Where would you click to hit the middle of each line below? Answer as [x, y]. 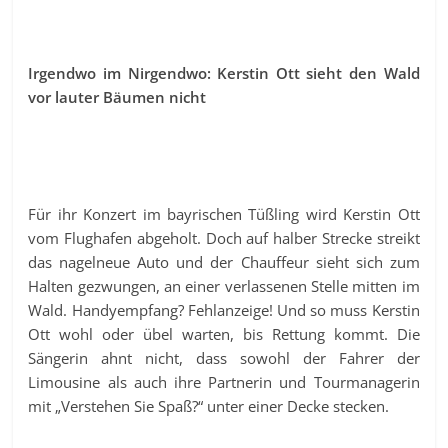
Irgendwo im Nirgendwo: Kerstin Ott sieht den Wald [224, 72]
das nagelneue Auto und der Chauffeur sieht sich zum [224, 261]
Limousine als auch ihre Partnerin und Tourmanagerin [224, 381]
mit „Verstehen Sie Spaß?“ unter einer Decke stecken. [209, 405]
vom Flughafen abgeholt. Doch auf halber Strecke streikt [224, 237]
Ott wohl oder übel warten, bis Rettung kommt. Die [224, 333]
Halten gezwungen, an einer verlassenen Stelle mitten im [224, 285]
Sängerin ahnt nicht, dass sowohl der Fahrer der [224, 357]
